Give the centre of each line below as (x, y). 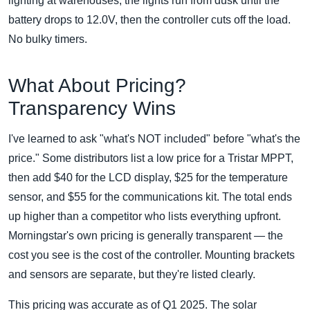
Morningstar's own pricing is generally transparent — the (146, 236)
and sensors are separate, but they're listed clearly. (132, 275)
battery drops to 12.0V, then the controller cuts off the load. (149, 20)
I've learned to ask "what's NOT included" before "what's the (154, 139)
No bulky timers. (48, 39)
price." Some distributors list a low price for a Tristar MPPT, (151, 158)
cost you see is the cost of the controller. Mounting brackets (152, 255)
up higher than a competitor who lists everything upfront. (145, 217)
